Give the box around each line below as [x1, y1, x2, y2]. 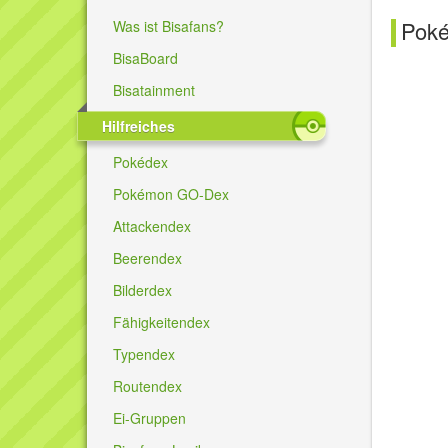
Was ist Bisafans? [113, 15, 224, 36]
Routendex [113, 375, 182, 396]
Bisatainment [113, 79, 195, 100]
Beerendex [113, 247, 182, 268]
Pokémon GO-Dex [113, 183, 229, 204]
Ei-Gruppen [113, 407, 186, 428]
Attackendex [113, 215, 191, 236]
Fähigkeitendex [113, 311, 210, 332]
